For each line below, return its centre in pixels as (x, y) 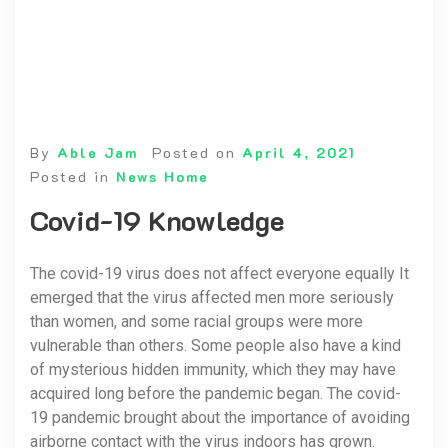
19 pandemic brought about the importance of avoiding (220, 417)
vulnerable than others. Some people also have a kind (215, 345)
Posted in (73, 176)
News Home (162, 176)
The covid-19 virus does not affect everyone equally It (219, 273)
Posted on (197, 152)
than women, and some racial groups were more (196, 321)
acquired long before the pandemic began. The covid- (215, 393)
